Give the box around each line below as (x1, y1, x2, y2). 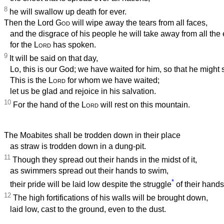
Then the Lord (4, 18, 55, 27)
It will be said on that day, (7, 54, 98, 63)
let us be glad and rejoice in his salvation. (4, 87, 156, 96)
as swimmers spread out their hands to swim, (4, 166, 168, 175)
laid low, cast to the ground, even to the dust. (4, 204, 166, 213)
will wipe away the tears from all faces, (70, 18, 207, 27)
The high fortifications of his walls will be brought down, (11, 193, 208, 202)
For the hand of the (11, 100, 81, 109)
